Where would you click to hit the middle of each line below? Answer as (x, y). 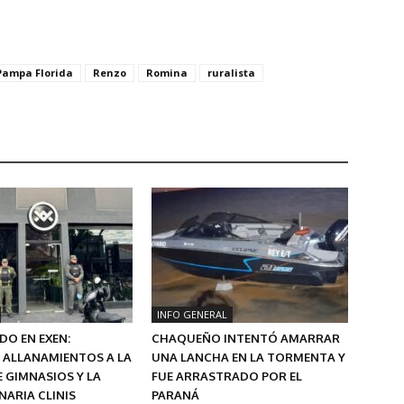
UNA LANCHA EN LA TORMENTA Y (248, 358)
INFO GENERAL (192, 315)
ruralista (231, 73)
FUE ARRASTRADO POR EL (227, 376)
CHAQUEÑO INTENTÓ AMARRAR (246, 339)
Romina (167, 73)
